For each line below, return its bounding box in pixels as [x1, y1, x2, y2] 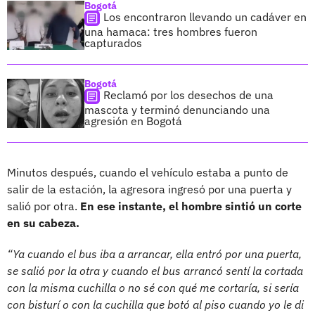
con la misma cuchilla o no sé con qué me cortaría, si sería [7, 280, 299, 295]
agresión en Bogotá [84, 113, 182, 128]
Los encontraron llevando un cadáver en [103, 9, 307, 24]
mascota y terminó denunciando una [84, 102, 270, 117]
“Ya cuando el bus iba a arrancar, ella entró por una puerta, [7, 246, 302, 261]
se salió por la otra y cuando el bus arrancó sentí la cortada [7, 263, 303, 278]
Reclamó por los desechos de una [103, 87, 274, 102]
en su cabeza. [7, 215, 79, 230]
